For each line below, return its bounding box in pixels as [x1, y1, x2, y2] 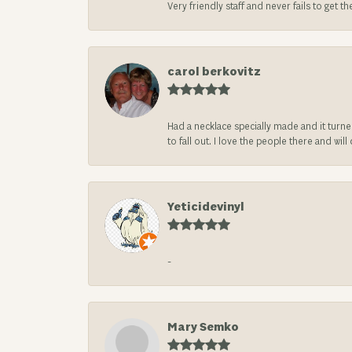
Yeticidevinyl [167, 200, 244, 214]
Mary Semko [167, 320, 239, 335]
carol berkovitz [167, 64, 261, 79]
